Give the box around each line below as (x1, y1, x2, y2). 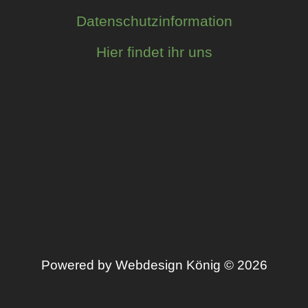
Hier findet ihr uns (96, 43, 212, 60)
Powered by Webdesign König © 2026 (41, 257, 267, 272)
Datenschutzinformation (76, 12, 232, 30)
